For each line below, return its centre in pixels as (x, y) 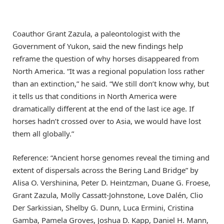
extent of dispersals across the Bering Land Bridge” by (105, 170)
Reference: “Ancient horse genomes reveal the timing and (111, 158)
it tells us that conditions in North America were (94, 96)
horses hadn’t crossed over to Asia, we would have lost (107, 121)
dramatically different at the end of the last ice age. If (103, 109)
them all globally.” (43, 134)
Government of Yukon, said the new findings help (98, 46)
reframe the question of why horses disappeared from (106, 59)
